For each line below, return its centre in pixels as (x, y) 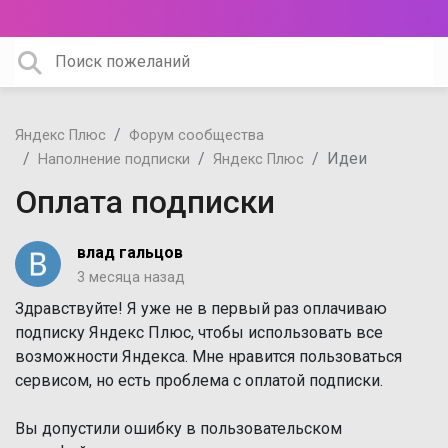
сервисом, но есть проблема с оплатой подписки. (199, 380)
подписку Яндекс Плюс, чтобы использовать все (199, 332)
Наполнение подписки (114, 159)
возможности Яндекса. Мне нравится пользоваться (208, 356)
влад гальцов (130, 252)
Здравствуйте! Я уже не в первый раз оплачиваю (201, 308)
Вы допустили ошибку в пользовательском (178, 428)
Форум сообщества (196, 135)
